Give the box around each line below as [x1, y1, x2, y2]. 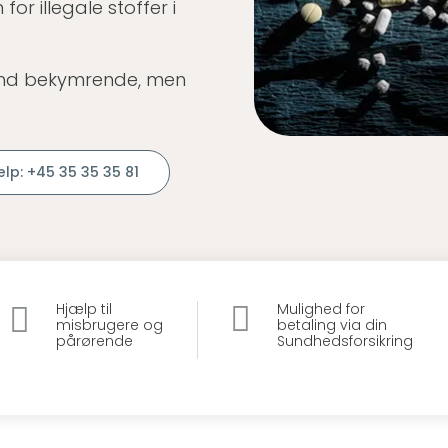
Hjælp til [55, 298, 112, 319]
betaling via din [277, 314, 388, 335]
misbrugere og [55, 314, 163, 335]
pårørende [55, 330, 133, 351]
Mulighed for [277, 298, 366, 319]
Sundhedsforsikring [277, 330, 414, 351]
